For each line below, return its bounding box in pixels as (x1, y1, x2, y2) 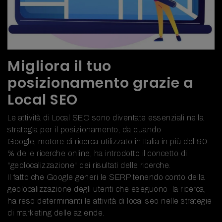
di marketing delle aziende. (7, 208, 105, 217)
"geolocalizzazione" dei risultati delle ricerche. (7, 161, 173, 169)
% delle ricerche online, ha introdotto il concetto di (7, 149, 187, 158)
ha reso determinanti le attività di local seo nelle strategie (7, 196, 212, 205)
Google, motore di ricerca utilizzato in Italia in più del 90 (7, 137, 207, 146)
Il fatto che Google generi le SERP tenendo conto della (7, 172, 205, 181)
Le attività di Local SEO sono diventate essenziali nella (7, 113, 204, 122)
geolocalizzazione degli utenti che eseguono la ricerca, (7, 184, 206, 193)
